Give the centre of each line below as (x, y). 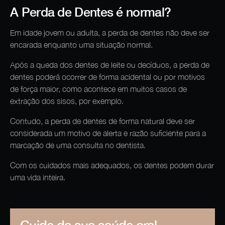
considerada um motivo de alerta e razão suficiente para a (108, 133)
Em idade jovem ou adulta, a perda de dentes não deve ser (110, 33)
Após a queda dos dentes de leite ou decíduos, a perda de (110, 65)
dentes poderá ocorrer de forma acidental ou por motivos (107, 77)
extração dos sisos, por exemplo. (67, 101)
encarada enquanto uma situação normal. (82, 45)
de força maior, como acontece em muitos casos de (98, 89)
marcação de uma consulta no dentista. (78, 145)
